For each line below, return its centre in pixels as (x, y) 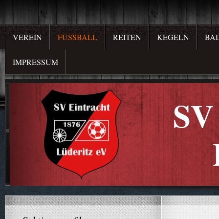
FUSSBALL (75, 37)
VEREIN (27, 37)
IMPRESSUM (35, 62)
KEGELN (173, 37)
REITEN (127, 37)
